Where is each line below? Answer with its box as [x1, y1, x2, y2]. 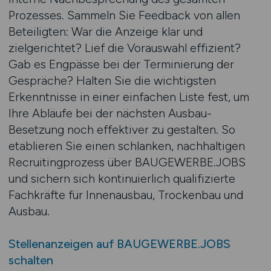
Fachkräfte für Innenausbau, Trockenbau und [8, 188, 243, 202]
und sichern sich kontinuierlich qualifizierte [8, 171, 235, 186]
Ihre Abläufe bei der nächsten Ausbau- [8, 106, 212, 120]
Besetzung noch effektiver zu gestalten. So [8, 122, 235, 137]
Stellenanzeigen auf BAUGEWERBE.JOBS [8, 237, 230, 251]
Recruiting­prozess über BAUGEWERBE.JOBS [8, 155, 246, 169]
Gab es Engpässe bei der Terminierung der [8, 57, 234, 71]
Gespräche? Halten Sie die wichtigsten [8, 73, 216, 88]
